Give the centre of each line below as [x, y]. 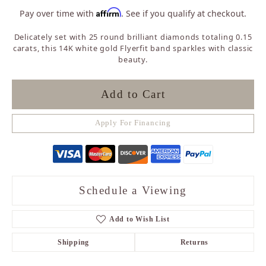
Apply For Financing [133, 123]
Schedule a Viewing [133, 190]
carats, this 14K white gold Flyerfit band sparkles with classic [133, 48]
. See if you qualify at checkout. [184, 13]
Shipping [73, 242]
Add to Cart [133, 94]
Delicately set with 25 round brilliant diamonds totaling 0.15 [133, 37]
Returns [194, 242]
